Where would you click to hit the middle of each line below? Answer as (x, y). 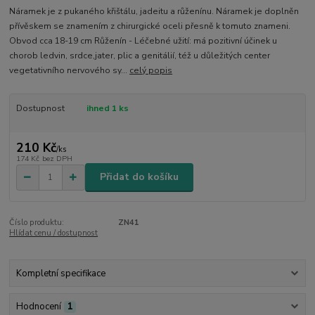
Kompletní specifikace (60, 274)
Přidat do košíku (139, 177)
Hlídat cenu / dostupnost (54, 233)
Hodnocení (38, 307)
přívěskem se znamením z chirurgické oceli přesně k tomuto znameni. (150, 26)
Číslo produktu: (37, 222)
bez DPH (57, 159)
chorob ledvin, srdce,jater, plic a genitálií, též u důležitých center (140, 55)
